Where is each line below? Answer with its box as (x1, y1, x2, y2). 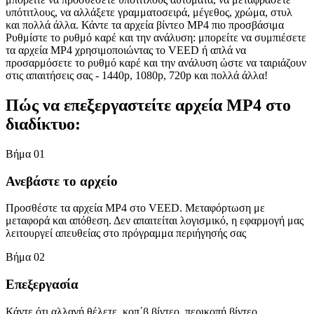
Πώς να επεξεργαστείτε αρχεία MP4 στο (6, 95, 291, 114)
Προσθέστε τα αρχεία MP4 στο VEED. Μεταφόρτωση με (6, 202, 265, 214)
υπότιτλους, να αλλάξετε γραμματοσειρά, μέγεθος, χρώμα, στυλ (6, 6, 292, 18)
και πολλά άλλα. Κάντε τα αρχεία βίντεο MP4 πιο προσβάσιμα (6, 18, 284, 31)
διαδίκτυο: (6, 114, 81, 133)
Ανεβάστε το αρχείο (6, 173, 118, 189)
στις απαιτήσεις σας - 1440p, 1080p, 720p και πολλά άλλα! (6, 69, 268, 81)
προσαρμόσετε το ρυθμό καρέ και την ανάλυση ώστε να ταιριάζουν (6, 56, 306, 69)
